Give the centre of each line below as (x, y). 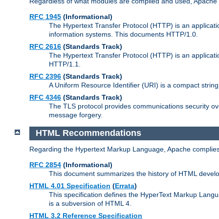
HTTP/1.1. (65, 64)
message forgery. (76, 115)
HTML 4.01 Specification (70, 186)
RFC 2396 (45, 76)
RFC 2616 (45, 46)
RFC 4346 (45, 97)
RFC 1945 (45, 16)
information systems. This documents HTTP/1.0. (123, 34)
